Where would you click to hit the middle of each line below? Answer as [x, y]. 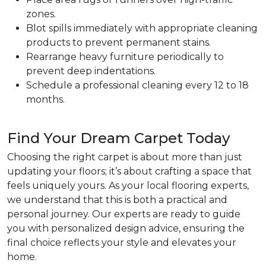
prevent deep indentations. [91, 71]
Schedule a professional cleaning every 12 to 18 [137, 85]
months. [45, 99]
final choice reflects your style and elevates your [122, 243]
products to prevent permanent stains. [118, 42]
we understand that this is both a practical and [117, 200]
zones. [41, 14]
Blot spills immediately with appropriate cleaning [142, 28]
